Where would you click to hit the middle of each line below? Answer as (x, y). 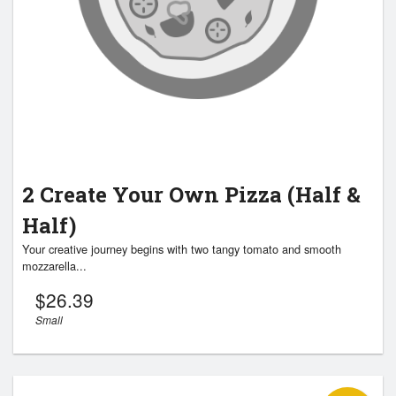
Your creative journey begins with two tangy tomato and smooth (182, 248)
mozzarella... (54, 265)
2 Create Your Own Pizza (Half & (191, 194)
